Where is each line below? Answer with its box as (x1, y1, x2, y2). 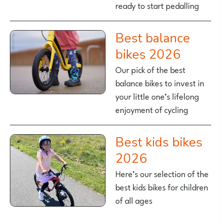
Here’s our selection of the (115, 166, 209, 181)
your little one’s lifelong (115, 89, 199, 103)
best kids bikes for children (115, 180, 208, 194)
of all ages (115, 193, 152, 207)
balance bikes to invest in (115, 75, 204, 90)
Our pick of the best (115, 62, 185, 76)
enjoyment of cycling (115, 102, 188, 116)
